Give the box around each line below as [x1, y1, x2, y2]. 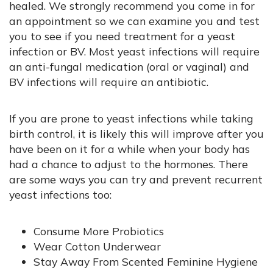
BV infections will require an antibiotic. [9, 74, 208, 88]
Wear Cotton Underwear [34, 239, 161, 253]
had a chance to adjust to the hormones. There [9, 157, 248, 171]
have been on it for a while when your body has [9, 141, 250, 155]
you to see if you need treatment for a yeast [9, 29, 235, 43]
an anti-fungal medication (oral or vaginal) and [9, 59, 249, 73]
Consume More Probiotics [34, 224, 164, 238]
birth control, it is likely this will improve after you [9, 126, 264, 140]
